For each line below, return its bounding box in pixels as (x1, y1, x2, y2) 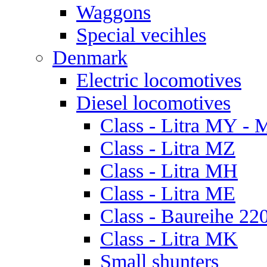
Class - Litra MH (100, 160, 238, 182)
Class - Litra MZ (100, 137, 235, 159)
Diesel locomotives (76, 92, 231, 114)
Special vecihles (76, 24, 206, 46)
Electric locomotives (76, 69, 241, 91)
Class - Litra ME (100, 182, 235, 204)
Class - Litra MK (100, 228, 238, 250)
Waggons (76, 1, 151, 23)
